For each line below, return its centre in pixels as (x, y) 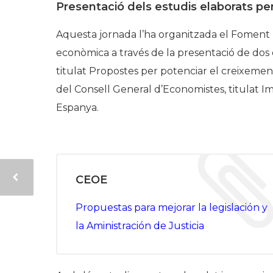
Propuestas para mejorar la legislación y (172, 207)
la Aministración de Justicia (140, 226)
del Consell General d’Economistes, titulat (159, 89)
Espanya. (77, 108)
